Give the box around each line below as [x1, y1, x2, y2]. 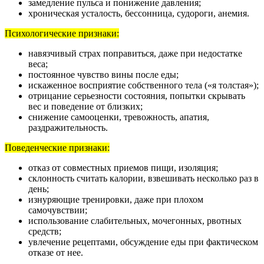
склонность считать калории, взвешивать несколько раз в [28, 173, 259, 184]
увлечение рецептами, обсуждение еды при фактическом [28, 237, 258, 247]
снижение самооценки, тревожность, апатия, [28, 112, 209, 123]
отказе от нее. [28, 247, 83, 258]
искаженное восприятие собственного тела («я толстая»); [28, 80, 259, 91]
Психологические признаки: [5, 28, 119, 39]
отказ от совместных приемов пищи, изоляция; [28, 163, 218, 173]
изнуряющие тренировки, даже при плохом [28, 194, 203, 205]
